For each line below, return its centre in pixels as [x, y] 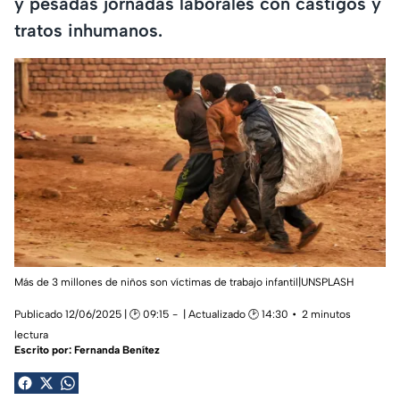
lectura [31, 335]
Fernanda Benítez [117, 350]
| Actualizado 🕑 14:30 [236, 315]
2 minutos [326, 315]
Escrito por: [44, 350]
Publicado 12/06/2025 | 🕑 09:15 [92, 315]
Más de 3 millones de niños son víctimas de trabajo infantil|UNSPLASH [184, 283]
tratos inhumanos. [88, 30]
